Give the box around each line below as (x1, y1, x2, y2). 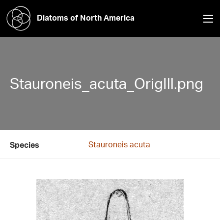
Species (10, 140, 39, 150)
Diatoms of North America (37, 12, 135, 23)
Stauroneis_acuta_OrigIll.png (10, 74, 203, 92)
